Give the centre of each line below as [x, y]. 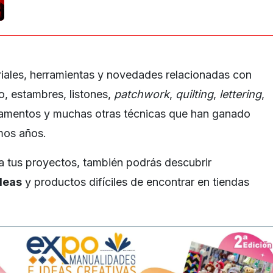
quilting [194, 94]
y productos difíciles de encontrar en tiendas [136, 182]
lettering [240, 94]
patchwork [142, 94]
